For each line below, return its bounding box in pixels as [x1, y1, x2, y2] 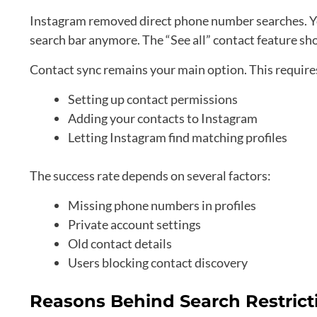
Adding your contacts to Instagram [68, 110, 258, 127]
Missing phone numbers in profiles [68, 197, 256, 214]
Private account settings [68, 217, 201, 233]
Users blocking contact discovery [68, 255, 248, 271]
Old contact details [68, 236, 172, 252]
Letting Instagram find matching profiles [68, 129, 287, 146]
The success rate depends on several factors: [30, 168, 271, 184]
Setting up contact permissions [68, 91, 238, 108]
